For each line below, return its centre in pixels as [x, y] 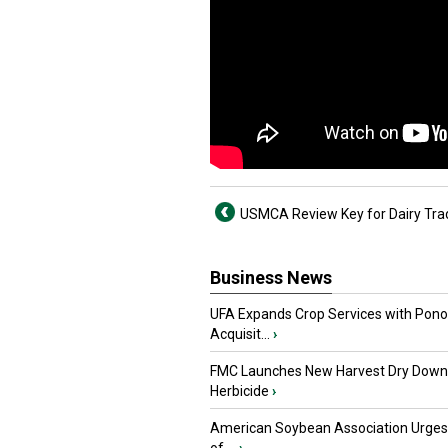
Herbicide [239, 391]
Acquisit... [240, 334]
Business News [271, 277]
